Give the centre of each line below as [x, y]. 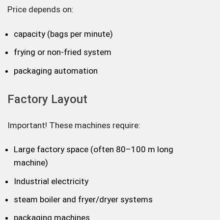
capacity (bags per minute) [63, 34]
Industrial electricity [51, 181]
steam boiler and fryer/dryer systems [83, 200]
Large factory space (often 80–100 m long [94, 150]
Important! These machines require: [74, 125]
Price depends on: [41, 10]
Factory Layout [47, 99]
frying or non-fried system [63, 52]
